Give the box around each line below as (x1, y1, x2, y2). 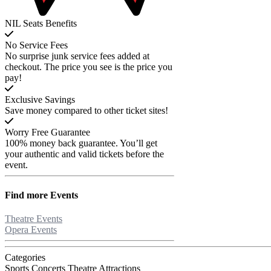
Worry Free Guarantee (5, 127, 90, 138)
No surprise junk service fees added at (5, 51, 149, 62)
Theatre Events (5, 213, 62, 224)
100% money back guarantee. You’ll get (5, 138, 157, 149)
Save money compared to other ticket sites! (5, 105, 168, 116)
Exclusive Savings (5, 94, 75, 105)
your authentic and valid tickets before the (5, 149, 164, 160)
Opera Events (5, 224, 57, 235)
